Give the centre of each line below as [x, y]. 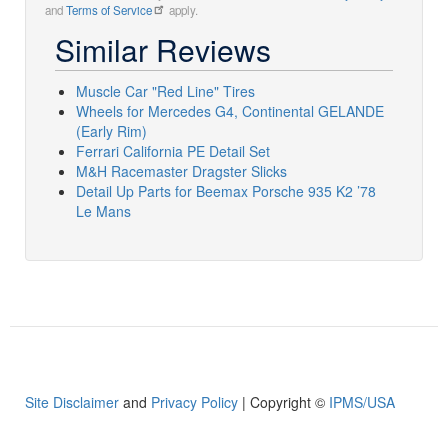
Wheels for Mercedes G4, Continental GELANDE [230, 110]
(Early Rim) [111, 130]
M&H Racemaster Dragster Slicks [181, 170]
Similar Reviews [163, 49]
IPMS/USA [362, 401]
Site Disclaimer [72, 401]
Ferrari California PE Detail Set [173, 150]
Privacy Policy [194, 401]
